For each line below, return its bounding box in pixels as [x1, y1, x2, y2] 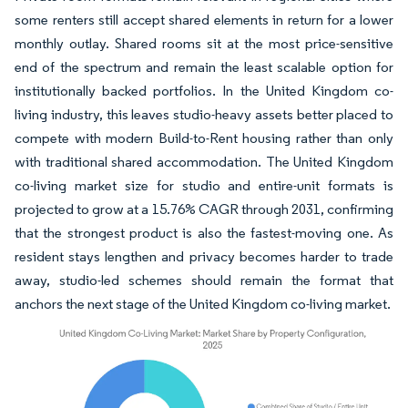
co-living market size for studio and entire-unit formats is [15, 177, 393, 194]
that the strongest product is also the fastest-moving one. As [15, 224, 393, 241]
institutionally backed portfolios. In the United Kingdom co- [15, 82, 393, 99]
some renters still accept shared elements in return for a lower [15, 11, 393, 28]
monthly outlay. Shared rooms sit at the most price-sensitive [15, 35, 393, 52]
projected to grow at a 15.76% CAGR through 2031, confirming [15, 200, 393, 218]
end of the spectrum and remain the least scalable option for [15, 58, 393, 76]
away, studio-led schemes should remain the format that [15, 271, 393, 289]
